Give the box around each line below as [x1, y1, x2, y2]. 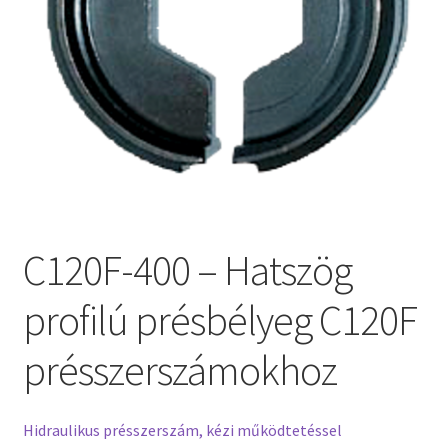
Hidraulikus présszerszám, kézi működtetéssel [22, 419, 342, 440]
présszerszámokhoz [22, 344, 337, 397]
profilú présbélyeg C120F [22, 294, 417, 347]
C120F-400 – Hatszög [22, 244, 352, 297]
